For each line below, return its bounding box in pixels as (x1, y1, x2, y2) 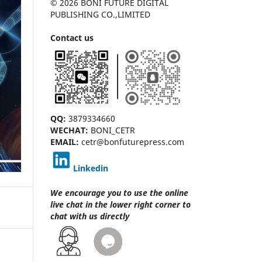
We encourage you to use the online (50, 187, 188, 198)
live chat (50, 198, 85, 210)
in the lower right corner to (85, 198, 191, 210)
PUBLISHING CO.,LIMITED (50, 8, 150, 20)
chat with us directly (50, 210, 129, 222)
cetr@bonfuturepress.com (79, 136, 184, 147)
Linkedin (73, 162, 108, 174)
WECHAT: (50, 124, 91, 136)
